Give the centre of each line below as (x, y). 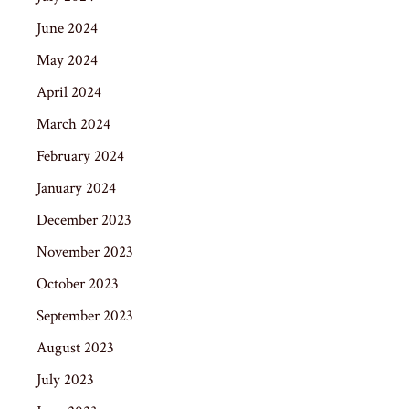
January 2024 (76, 188)
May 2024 (67, 60)
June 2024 (67, 28)
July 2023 (65, 379)
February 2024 (80, 156)
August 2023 (75, 347)
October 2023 (78, 283)
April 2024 (69, 92)
